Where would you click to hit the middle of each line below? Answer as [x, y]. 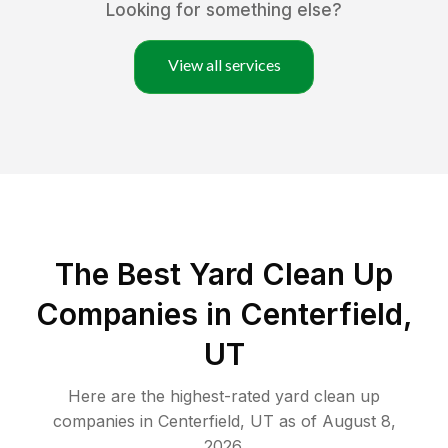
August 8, [358, 421]
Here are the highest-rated [171, 396]
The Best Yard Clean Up [224, 274]
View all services [224, 65]
